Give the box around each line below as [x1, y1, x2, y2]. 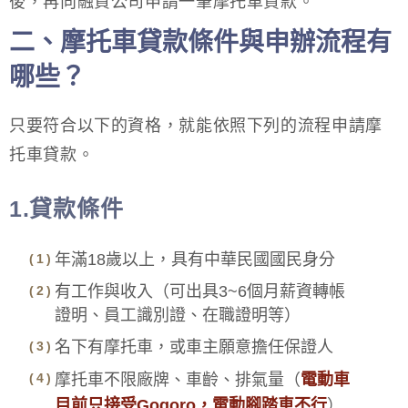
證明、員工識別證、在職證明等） [55, 305, 301, 324]
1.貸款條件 [9, 195, 124, 221]
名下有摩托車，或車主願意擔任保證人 [55, 337, 333, 356]
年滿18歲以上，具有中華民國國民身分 [55, 250, 335, 269]
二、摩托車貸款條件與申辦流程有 [9, 27, 392, 56]
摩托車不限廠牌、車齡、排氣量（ [55, 370, 301, 389]
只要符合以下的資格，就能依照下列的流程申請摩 [9, 116, 382, 135]
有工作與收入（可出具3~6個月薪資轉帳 [55, 281, 345, 301]
